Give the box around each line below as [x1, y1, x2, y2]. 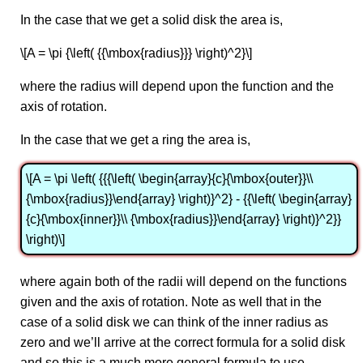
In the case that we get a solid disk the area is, [20, 13, 283, 27]
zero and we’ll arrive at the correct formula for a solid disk [20, 335, 345, 349]
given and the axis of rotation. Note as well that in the [20, 295, 322, 309]
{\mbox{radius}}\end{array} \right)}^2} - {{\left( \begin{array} [26, 192, 352, 206]
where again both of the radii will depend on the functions [20, 275, 347, 288]
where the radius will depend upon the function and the [20, 79, 334, 93]
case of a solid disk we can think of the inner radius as [20, 315, 328, 329]
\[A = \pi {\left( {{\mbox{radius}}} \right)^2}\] [20, 46, 252, 60]
